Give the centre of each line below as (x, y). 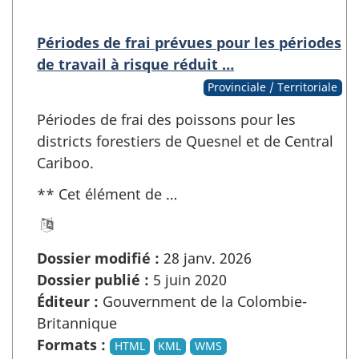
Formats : (71, 345)
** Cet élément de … (107, 194)
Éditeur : (68, 302)
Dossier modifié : (98, 258)
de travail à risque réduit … (135, 65)
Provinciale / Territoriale (273, 87)
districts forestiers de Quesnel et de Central (185, 141)
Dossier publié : (93, 280)
